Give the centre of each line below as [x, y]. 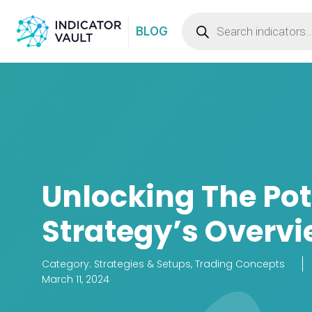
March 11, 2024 [76, 279]
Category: [67, 264]
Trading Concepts [240, 264]
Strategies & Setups [142, 264]
